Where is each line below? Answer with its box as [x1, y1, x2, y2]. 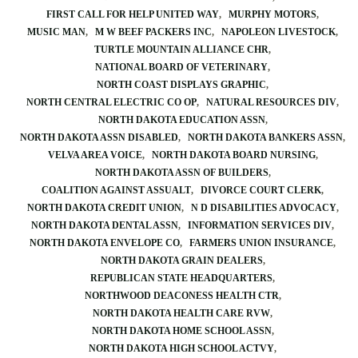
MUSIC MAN [27, 26, 86, 38]
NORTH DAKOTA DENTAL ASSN [31, 220, 178, 231]
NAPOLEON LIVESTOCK [221, 26, 336, 38]
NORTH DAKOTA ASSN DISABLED [20, 132, 178, 143]
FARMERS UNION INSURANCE [189, 237, 333, 249]
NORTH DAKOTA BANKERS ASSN [188, 132, 343, 143]
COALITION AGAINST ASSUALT [42, 185, 191, 196]
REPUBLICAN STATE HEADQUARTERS [90, 272, 272, 284]
